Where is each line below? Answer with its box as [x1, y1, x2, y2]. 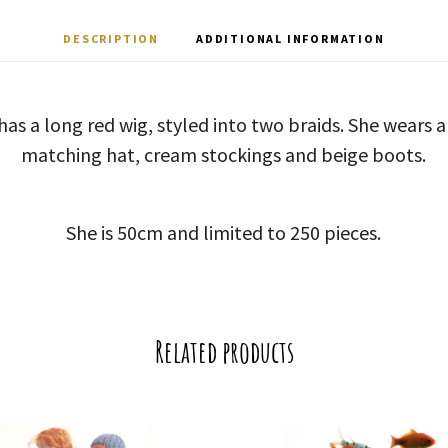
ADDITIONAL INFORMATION [196, 30, 385, 46]
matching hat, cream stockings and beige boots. [21, 141, 427, 167]
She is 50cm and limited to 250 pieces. [66, 219, 382, 245]
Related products [154, 332, 294, 370]
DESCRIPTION [63, 30, 160, 46]
